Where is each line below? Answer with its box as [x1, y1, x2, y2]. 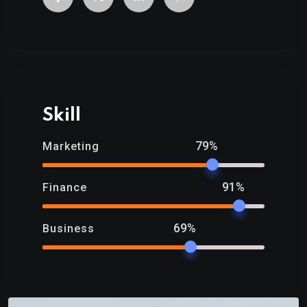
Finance [42, 180, 87, 194]
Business [42, 221, 95, 235]
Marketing [42, 139, 99, 153]
